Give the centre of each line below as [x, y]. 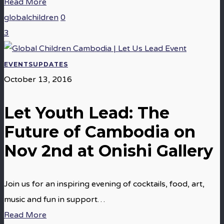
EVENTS [18, 64]
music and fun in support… [54, 199]
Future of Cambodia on [100, 132]
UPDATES [50, 64]
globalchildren [31, 17]
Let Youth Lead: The [87, 113]
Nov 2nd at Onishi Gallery [108, 151]
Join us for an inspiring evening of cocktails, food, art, [104, 184]
